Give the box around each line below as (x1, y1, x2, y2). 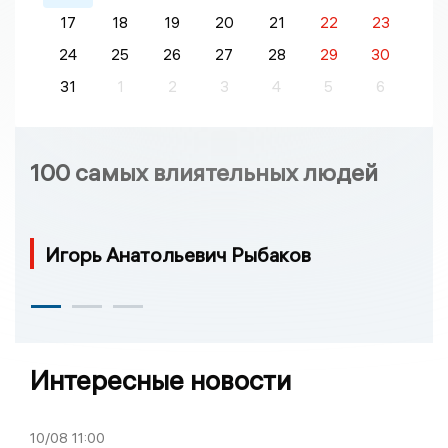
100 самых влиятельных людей (30, 156, 378, 187)
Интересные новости (30, 363, 291, 397)
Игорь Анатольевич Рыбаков (45, 241, 311, 267)
